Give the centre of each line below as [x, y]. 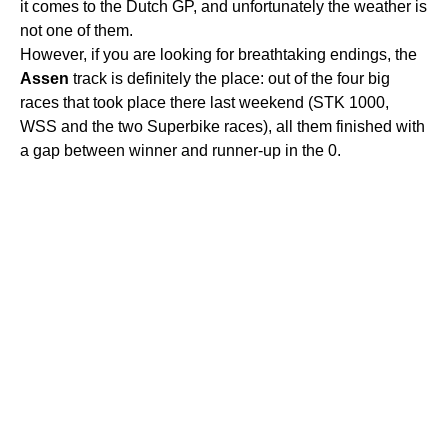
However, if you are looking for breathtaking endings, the [218, 54]
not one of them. [76, 30]
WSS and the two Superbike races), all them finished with [222, 126]
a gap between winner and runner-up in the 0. [180, 150]
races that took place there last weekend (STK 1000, [204, 102]
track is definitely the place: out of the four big [229, 78]
